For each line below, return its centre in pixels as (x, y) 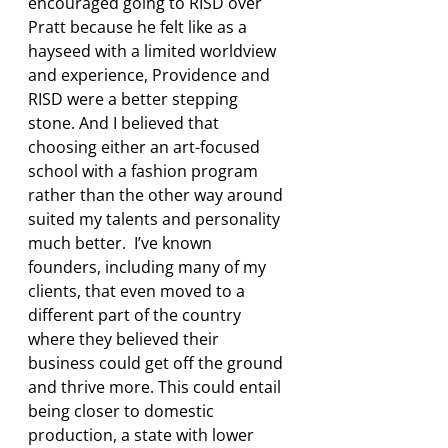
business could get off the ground (157, 362)
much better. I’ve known (122, 242)
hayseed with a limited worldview (154, 50)
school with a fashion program (145, 170)
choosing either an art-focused (146, 146)
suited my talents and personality (156, 218)
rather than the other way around (157, 194)
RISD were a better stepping (135, 98)
